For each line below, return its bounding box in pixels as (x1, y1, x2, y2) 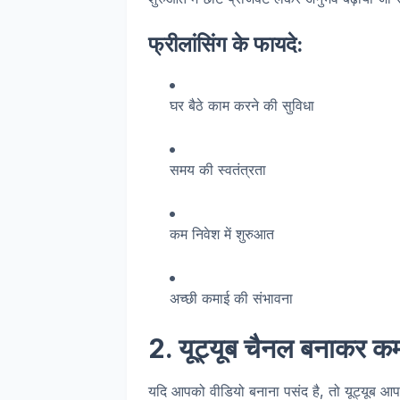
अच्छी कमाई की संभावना (170, 289, 293, 307)
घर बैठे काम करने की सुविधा (170, 96, 314, 114)
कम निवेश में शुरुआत (170, 225, 274, 243)
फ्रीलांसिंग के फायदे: (148, 31, 304, 57)
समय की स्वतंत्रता (170, 161, 266, 179)
